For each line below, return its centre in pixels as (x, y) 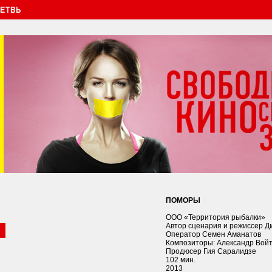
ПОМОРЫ (183, 200)
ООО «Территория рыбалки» (216, 217)
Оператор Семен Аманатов (213, 234)
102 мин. (181, 260)
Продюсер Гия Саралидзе (211, 251)
